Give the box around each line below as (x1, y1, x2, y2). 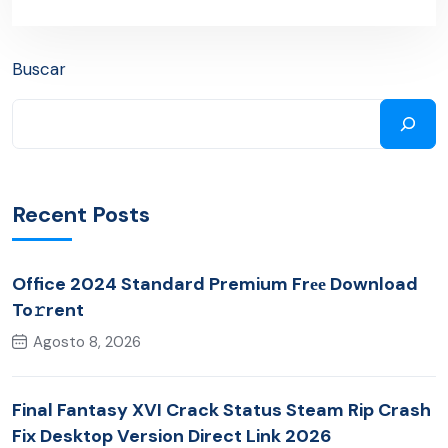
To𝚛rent (12, 298, 84, 323)
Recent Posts (12, 200, 150, 230)
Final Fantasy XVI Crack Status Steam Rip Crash (12, 398, 431, 423)
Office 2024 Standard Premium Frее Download (12, 272, 418, 297)
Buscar (12, 58, 66, 81)
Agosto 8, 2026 (33, 332, 141, 353)
